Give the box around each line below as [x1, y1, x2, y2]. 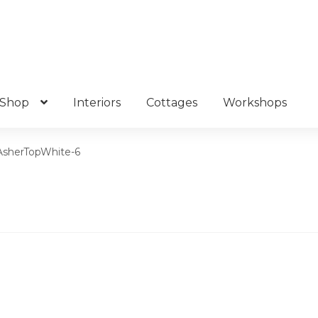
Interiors [72, 95, 121, 109]
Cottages [146, 95, 197, 109]
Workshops [222, 95, 287, 109]
